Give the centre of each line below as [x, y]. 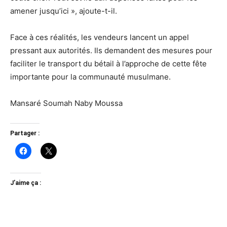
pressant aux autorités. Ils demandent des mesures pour [111, 51]
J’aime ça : [26, 183]
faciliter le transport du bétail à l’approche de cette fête [108, 64]
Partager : [25, 134]
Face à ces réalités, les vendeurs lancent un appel [100, 37]
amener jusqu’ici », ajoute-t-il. [64, 11]
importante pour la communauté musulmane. [91, 77]
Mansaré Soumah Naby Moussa [66, 103]
